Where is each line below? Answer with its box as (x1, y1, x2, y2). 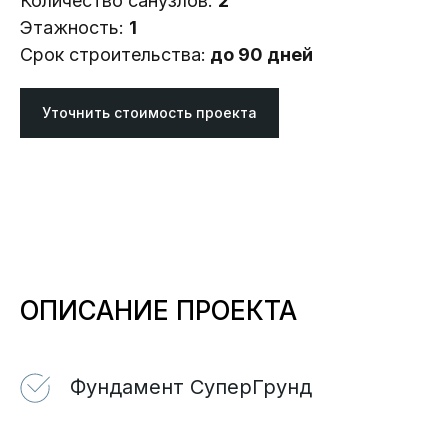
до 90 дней (206, 44, 313, 66)
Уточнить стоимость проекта (42, 104, 257, 122)
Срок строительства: (20, 44, 206, 66)
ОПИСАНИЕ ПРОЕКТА (20, 295, 297, 327)
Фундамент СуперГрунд (70, 375, 312, 400)
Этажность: (20, 17, 129, 39)
